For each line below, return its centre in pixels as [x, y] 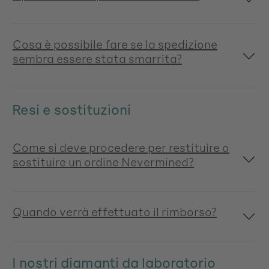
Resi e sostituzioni [71, 110]
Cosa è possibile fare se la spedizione [115, 44]
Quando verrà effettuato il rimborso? [115, 212]
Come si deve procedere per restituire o [121, 147]
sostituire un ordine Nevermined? [103, 162]
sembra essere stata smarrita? [97, 59]
